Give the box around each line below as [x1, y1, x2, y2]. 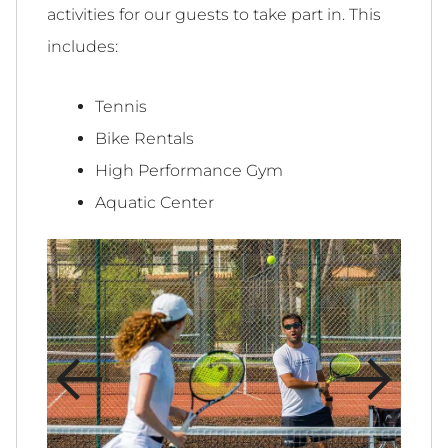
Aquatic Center [95, 193, 214, 213]
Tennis [95, 97, 147, 117]
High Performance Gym [95, 161, 283, 181]
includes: [47, 37, 118, 57]
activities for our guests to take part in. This [47, 5, 381, 25]
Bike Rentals [95, 129, 194, 149]
